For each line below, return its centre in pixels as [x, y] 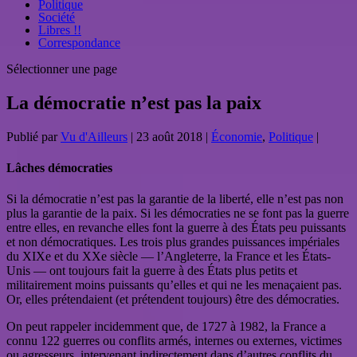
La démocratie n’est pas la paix [134, 102]
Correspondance [79, 43]
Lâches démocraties [59, 168]
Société [57, 17]
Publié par [33, 136]
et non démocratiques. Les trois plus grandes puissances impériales [173, 242]
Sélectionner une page [62, 69]
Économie [237, 136]
